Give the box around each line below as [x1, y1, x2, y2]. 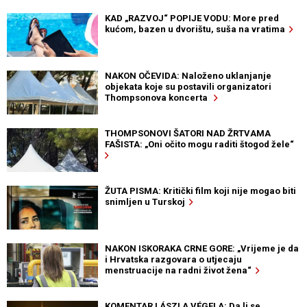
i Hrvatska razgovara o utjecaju [104, 254, 242, 265]
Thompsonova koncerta [104, 92, 214, 103]
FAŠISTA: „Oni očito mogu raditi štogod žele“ [104, 138, 298, 149]
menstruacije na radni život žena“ [104, 265, 256, 275]
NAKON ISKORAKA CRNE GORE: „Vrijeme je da [104, 243, 299, 254]
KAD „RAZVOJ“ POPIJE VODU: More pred [104, 12, 279, 23]
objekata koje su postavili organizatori [104, 81, 271, 92]
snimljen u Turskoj [104, 196, 189, 207]
